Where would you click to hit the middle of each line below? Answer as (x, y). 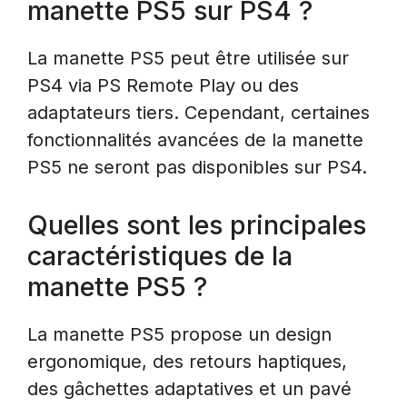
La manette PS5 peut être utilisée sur (188, 59)
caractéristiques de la (160, 256)
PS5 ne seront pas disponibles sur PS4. (197, 168)
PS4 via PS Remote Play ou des (163, 86)
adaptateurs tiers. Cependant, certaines (199, 113)
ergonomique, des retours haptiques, (187, 362)
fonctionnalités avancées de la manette (195, 140)
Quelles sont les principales (197, 225)
